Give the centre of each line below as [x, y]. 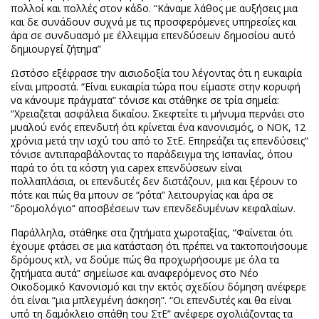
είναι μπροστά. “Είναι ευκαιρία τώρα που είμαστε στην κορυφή [156, 87]
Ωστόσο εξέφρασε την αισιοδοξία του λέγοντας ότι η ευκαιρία [156, 73]
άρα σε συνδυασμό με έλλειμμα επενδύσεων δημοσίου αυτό [153, 35]
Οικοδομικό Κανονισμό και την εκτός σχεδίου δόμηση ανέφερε [158, 287]
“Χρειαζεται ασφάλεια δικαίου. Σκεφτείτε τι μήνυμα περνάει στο [158, 114]
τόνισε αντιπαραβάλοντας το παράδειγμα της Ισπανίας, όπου [152, 154]
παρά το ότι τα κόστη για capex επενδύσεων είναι [126, 168]
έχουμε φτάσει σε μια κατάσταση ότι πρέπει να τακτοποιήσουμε [159, 246]
